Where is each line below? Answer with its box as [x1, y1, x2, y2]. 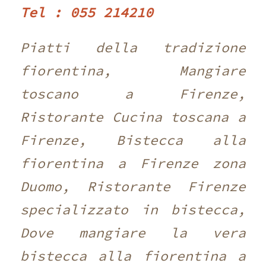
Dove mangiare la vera [20, 223, 246, 241]
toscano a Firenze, [20, 84, 246, 102]
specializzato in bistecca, [20, 200, 246, 218]
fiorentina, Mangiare [20, 61, 246, 79]
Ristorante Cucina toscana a [20, 107, 246, 125]
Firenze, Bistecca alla [20, 131, 246, 148]
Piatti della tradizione [20, 38, 246, 56]
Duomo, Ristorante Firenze [20, 177, 246, 195]
